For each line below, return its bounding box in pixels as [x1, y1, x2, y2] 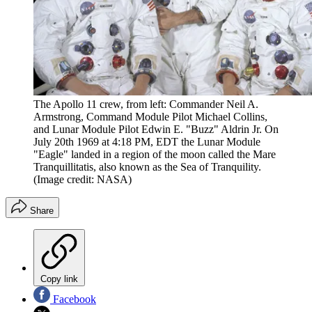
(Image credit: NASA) [33, 173, 132, 186]
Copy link [40, 274, 78, 285]
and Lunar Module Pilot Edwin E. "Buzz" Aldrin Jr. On [33, 123, 279, 136]
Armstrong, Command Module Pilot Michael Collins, [33, 111, 267, 123]
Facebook [50, 293, 96, 306]
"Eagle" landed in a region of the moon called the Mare [33, 148, 276, 161]
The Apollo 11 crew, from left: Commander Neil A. [33, 98, 258, 111]
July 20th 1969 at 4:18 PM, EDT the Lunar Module [33, 136, 260, 148]
